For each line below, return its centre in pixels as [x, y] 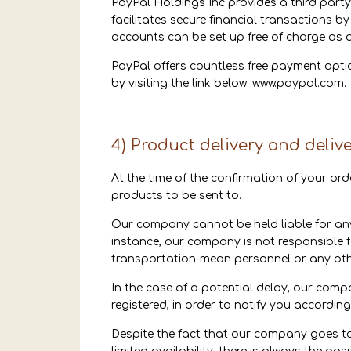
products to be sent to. [176, 195]
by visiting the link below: [182, 83]
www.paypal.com [298, 83]
